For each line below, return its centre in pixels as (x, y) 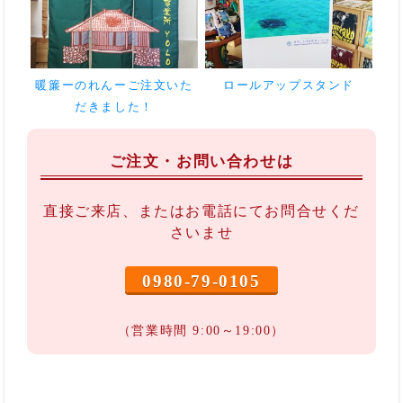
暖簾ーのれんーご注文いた (114, 86)
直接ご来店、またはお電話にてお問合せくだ (201, 210)
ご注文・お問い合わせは (201, 161)
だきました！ (114, 107)
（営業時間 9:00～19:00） (201, 330)
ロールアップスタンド (288, 86)
